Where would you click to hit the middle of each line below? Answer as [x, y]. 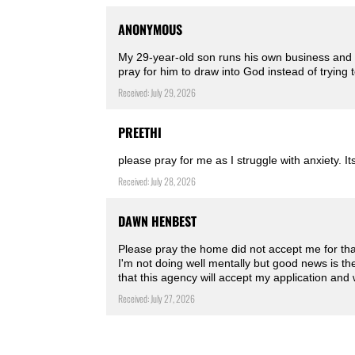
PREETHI [140, 133]
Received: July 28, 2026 [157, 181]
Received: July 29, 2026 [157, 93]
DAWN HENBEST [158, 221]
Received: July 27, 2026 [157, 299]
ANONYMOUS [151, 30]
